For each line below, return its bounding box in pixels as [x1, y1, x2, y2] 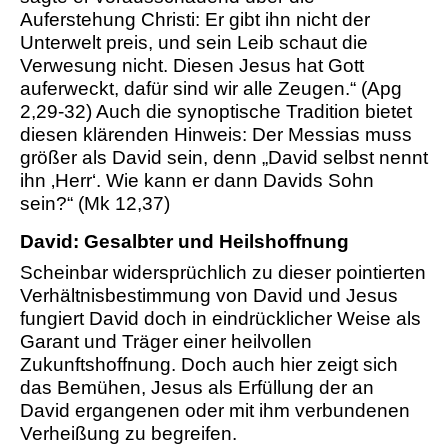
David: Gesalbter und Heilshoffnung [20, 231, 349, 253]
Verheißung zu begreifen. [20, 423, 237, 445]
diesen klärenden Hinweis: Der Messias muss [20, 124, 412, 146]
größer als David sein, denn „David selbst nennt [20, 147, 428, 169]
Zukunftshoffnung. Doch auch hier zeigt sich [20, 354, 398, 376]
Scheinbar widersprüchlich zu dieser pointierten [20, 262, 426, 284]
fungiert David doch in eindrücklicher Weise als [20, 308, 421, 330]
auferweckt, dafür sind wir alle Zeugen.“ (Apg [20, 78, 402, 100]
